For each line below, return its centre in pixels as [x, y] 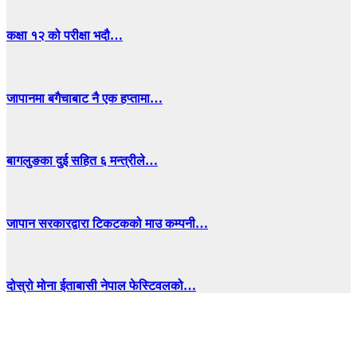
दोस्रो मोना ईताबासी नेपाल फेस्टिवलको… [101, 286]
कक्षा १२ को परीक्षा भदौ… [65, 36]
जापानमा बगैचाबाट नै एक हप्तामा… [84, 98]
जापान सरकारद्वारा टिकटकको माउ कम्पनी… [107, 223]
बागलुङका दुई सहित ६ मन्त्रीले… [82, 161]
